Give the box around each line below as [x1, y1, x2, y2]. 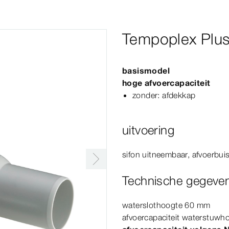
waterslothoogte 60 [122, 200, 197, 210]
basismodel [122, 65, 170, 76]
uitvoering [122, 123, 174, 138]
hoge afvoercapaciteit [122, 78, 211, 88]
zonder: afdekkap [132, 90, 196, 100]
